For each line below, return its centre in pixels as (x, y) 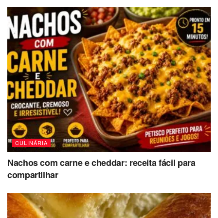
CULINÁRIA (31, 143)
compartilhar (33, 175)
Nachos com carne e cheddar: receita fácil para (101, 163)
